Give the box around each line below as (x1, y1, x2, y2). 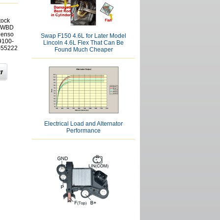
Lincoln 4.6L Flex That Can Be (43, 39, 124, 46)
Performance (66, 127, 101, 134)
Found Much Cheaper (54, 46, 113, 53)
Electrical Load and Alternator (44, 120, 123, 127)
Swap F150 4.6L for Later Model (41, 32, 126, 39)
